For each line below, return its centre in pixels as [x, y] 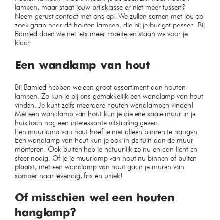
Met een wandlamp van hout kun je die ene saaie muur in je [105, 114]
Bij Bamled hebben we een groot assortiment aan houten [100, 87]
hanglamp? [45, 213]
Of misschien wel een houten [95, 198]
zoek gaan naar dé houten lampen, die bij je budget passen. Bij [110, 25]
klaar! [24, 43]
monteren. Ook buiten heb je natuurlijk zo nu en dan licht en [106, 149]
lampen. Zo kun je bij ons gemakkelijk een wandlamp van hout [109, 96]
